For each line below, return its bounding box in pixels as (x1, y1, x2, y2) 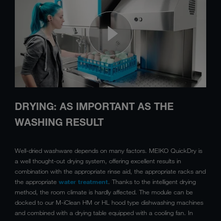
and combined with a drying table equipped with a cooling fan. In (15, 208, 193, 217)
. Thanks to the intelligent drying (108, 177, 196, 185)
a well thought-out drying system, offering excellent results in (15, 156, 181, 165)
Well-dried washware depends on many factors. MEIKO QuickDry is (15, 146, 202, 154)
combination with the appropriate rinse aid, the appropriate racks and (15, 167, 206, 175)
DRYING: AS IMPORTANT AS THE (15, 100, 174, 112)
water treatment (59, 177, 108, 185)
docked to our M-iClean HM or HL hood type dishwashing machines (15, 198, 203, 206)
